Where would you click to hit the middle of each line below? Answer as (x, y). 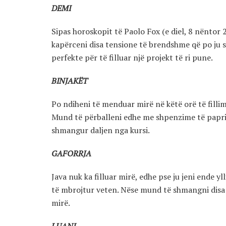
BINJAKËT (70, 81)
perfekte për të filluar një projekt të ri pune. (132, 58)
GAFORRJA (71, 154)
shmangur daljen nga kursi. (101, 130)
